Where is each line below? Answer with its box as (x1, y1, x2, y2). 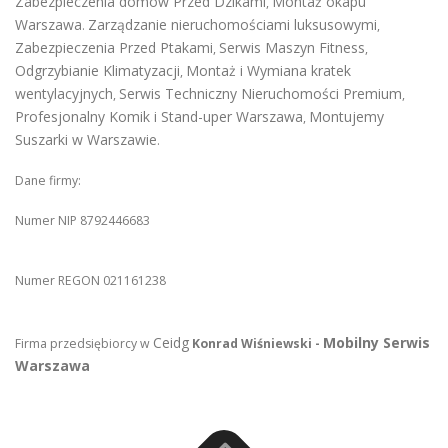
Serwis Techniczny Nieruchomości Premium (119, 84, 402, 103)
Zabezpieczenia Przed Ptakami (15, 38, 213, 57)
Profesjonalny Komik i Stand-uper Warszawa (15, 107, 303, 126)
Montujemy (309, 107, 384, 126)
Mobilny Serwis (323, 333, 430, 352)
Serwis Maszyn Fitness (219, 38, 365, 57)
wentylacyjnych (15, 84, 113, 103)
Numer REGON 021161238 (15, 272, 166, 289)
